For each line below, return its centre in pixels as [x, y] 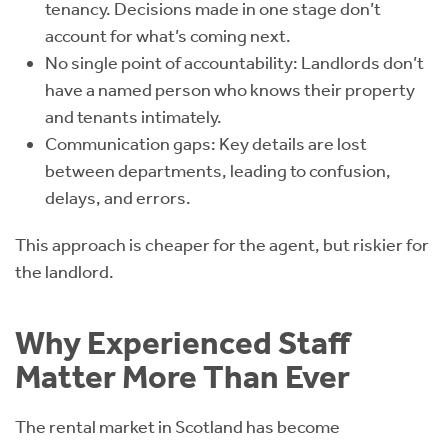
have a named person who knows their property [230, 90]
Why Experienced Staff [182, 343]
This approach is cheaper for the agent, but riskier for [222, 245]
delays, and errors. [118, 198]
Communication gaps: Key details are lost [206, 144]
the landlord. [64, 272]
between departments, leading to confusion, [218, 171]
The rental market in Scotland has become [177, 427]
